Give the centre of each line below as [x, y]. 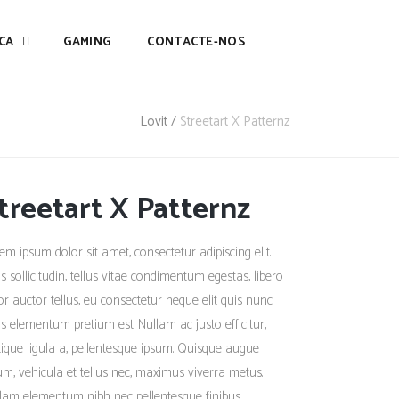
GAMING [87, 42]
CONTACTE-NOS [196, 42]
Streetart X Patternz [235, 122]
